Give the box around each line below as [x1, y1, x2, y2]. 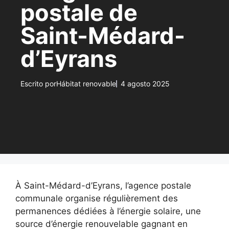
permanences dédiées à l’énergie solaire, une [15, 206, 201, 216]
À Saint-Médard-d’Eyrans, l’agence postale [15, 180, 191, 191]
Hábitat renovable [56, 79, 116, 88]
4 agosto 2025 [121, 79, 170, 88]
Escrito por [20, 79, 56, 88]
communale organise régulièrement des [15, 193, 178, 203]
